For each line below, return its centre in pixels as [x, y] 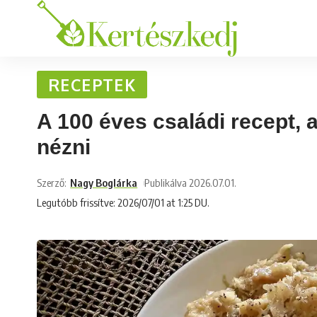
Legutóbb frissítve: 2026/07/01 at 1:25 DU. [123, 202]
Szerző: [52, 183]
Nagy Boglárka [104, 183]
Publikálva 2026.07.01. [191, 183]
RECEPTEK [92, 85]
